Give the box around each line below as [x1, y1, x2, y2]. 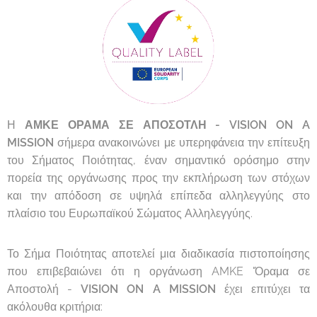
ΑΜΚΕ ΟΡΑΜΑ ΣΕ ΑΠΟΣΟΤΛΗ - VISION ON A [24, 117, 310, 132]
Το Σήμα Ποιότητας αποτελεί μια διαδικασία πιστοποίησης [7, 246, 310, 260]
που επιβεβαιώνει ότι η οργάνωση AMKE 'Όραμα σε [7, 264, 310, 278]
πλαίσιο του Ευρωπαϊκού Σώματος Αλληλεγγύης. [7, 206, 253, 220]
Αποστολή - [7, 282, 73, 296]
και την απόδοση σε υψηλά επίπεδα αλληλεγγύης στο [7, 188, 310, 202]
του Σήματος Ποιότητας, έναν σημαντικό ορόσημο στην [7, 153, 310, 167]
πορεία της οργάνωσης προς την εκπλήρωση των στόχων [7, 171, 310, 185]
